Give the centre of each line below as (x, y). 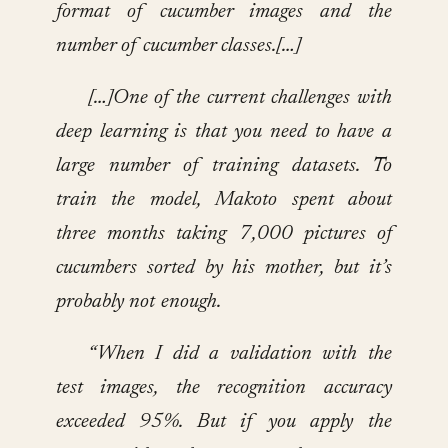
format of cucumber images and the (224, 12)
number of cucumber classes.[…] (179, 46)
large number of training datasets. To (224, 166)
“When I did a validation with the (239, 354)
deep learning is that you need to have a (224, 132)
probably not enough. (138, 302)
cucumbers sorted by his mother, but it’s (224, 268)
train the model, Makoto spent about (224, 200)
